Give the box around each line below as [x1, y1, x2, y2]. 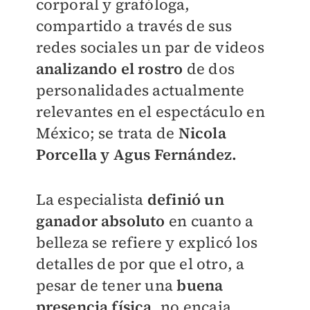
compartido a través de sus [35, 15, 232, 36]
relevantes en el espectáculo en [35, 101, 265, 122]
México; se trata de [35, 122, 179, 143]
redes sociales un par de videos [35, 37, 264, 57]
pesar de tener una [35, 275, 177, 295]
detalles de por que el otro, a [35, 253, 245, 274]
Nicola [178, 122, 226, 143]
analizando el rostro [35, 58, 183, 79]
